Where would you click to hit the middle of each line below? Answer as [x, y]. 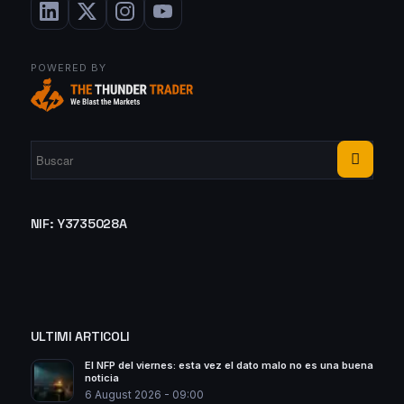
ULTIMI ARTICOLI [80, 337]
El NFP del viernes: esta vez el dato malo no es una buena [229, 366]
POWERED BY [68, 68]
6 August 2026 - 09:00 [144, 395]
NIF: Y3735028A [78, 223]
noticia [101, 378]
